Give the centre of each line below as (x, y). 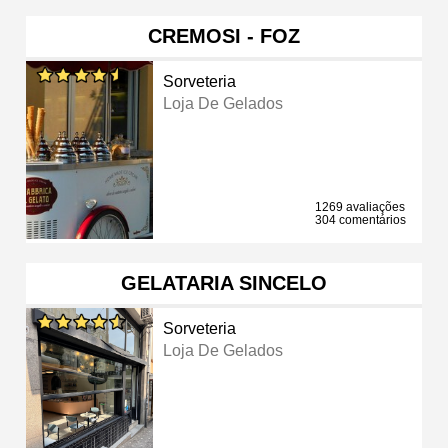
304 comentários (360, 219)
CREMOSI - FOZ (224, 35)
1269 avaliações (360, 206)
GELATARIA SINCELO (224, 282)
